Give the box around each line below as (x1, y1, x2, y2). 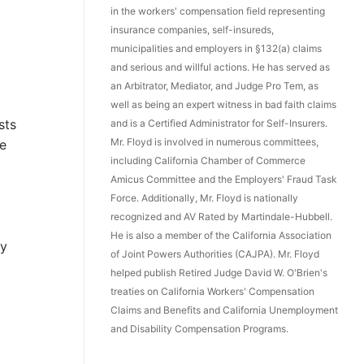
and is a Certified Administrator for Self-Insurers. (110, 117, 327, 130)
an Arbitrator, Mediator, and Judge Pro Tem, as (110, 80, 318, 93)
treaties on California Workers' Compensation (110, 285, 314, 298)
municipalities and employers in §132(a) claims (110, 42, 322, 55)
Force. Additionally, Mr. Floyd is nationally (110, 192, 298, 205)
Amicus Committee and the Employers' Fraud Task (110, 173, 337, 186)
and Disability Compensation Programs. (110, 323, 288, 336)
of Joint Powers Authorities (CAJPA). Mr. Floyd (110, 248, 319, 261)
